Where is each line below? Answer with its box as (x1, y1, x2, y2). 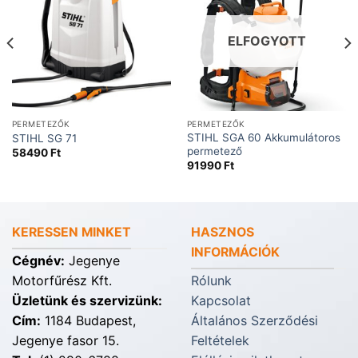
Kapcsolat (191, 292, 251, 309)
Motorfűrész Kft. (12, 272, 112, 289)
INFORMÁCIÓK (191, 244, 280, 260)
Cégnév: (12, 253, 65, 269)
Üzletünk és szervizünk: (12, 292, 162, 309)
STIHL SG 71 (11, 131, 77, 145)
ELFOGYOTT (227, 33, 306, 50)
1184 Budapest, (41, 312, 136, 329)
